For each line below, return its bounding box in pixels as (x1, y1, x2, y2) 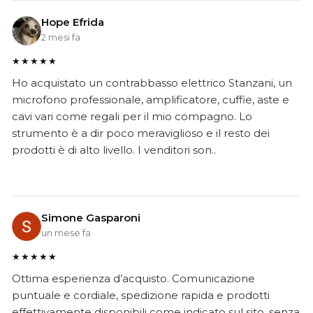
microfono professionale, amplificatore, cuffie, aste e (12, 92, 289, 106)
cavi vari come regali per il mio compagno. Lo (12, 109, 252, 123)
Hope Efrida (41, 15, 104, 29)
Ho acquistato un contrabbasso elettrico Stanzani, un (12, 75, 292, 89)
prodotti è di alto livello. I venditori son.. (12, 143, 216, 156)
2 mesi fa (41, 31, 80, 43)
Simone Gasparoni (41, 211, 140, 224)
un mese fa (41, 227, 91, 238)
